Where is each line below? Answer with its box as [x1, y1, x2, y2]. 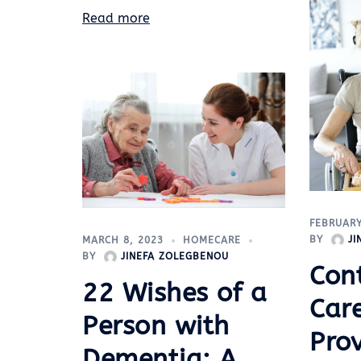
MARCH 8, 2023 [82, 234, 164, 246]
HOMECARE [183, 234, 241, 246]
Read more [82, 10, 150, 26]
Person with [82, 310, 230, 341]
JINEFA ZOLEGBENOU [121, 250, 229, 262]
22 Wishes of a [82, 277, 267, 308]
